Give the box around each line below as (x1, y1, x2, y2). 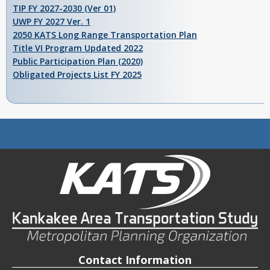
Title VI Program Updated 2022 (13, 42, 143, 54)
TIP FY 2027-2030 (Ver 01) (13, 2, 116, 14)
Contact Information (78, 252, 192, 267)
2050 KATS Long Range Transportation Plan (13, 29, 197, 41)
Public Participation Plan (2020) (13, 55, 143, 67)
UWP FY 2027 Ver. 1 (13, 16, 90, 28)
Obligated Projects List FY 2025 (13, 69, 142, 81)
